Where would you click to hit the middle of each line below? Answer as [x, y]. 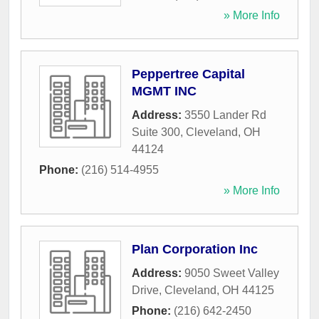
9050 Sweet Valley [232, 273]
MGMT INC [164, 91]
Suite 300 [156, 132]
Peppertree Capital [188, 74]
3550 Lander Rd [225, 115]
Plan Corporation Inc [195, 250]
